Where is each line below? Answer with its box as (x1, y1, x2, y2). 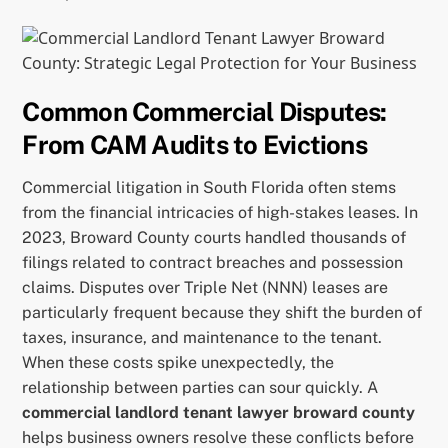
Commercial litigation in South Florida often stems (22, 178, 397, 198)
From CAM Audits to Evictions (22, 130, 367, 161)
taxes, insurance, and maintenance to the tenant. (22, 328, 383, 348)
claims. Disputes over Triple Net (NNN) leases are (22, 278, 389, 298)
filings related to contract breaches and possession (22, 253, 404, 273)
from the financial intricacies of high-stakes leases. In (22, 203, 419, 223)
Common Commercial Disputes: (22, 97, 387, 128)
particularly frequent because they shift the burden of (22, 303, 423, 323)
